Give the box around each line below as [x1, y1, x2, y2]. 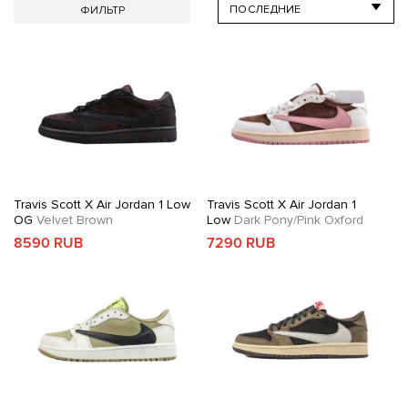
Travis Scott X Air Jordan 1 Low [14, 197, 190, 212]
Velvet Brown [33, 212, 113, 228]
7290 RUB [206, 234, 275, 252]
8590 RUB [14, 234, 83, 252]
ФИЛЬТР [79, 4, 125, 17]
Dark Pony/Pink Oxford [229, 212, 363, 228]
